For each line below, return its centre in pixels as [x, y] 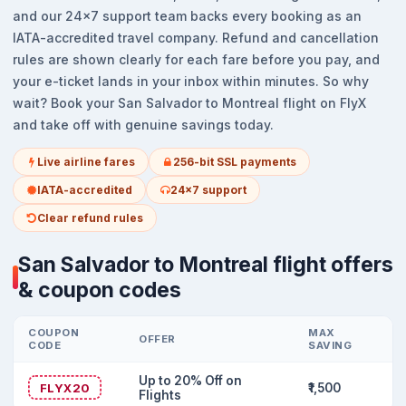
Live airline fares [86, 162]
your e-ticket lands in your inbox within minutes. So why [191, 81]
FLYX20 [65, 387]
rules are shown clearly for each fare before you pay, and [196, 59]
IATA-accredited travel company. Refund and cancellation [196, 38]
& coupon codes [100, 290]
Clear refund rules [90, 218]
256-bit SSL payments [235, 162]
